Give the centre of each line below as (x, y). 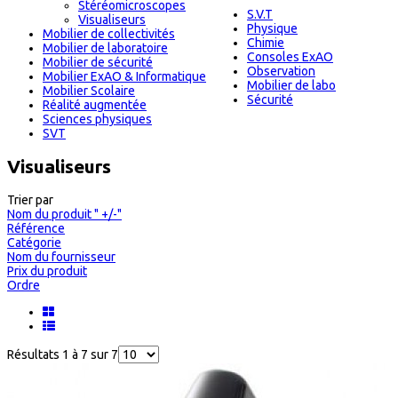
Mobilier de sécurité (98, 62)
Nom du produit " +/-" (64, 215)
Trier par (30, 200)
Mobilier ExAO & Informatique (124, 76)
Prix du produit (47, 271)
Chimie (266, 43)
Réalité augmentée (95, 104)
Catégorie (34, 243)
